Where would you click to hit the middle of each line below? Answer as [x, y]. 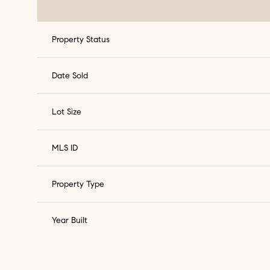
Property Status [81, 40]
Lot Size [67, 112]
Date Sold [70, 76]
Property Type [78, 184]
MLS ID [65, 148]
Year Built [70, 221]
